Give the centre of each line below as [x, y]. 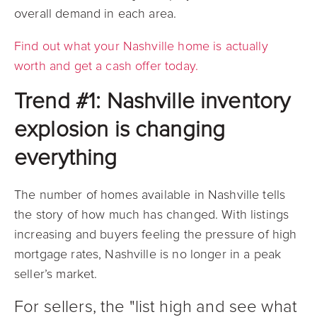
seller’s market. [56, 274]
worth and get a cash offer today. [106, 66]
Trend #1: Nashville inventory [152, 101]
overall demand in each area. [96, 13]
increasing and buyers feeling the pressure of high [156, 234]
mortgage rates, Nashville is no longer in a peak [148, 254]
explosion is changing [120, 129]
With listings [255, 214]
